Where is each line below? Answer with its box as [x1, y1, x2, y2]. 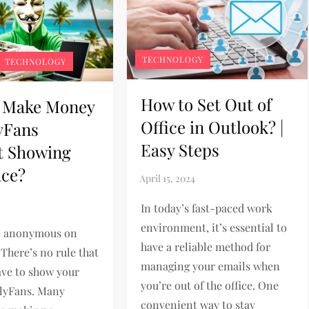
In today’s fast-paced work [140, 200, 272, 215]
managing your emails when [140, 258, 280, 273]
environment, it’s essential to [140, 219, 287, 235]
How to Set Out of [140, 92, 272, 115]
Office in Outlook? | [140, 115, 283, 138]
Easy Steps [140, 138, 219, 161]
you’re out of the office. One [140, 277, 279, 292]
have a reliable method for [140, 239, 270, 254]
